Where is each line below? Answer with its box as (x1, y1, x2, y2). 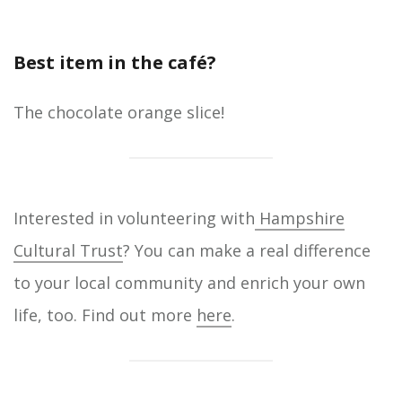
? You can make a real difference (123, 240, 371, 262)
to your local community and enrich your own (13, 272, 365, 294)
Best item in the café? (13, 50, 216, 75)
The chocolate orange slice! (13, 101, 224, 124)
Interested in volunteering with (13, 207, 255, 230)
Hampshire (255, 207, 345, 230)
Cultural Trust (13, 240, 123, 262)
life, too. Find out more (13, 304, 197, 327)
